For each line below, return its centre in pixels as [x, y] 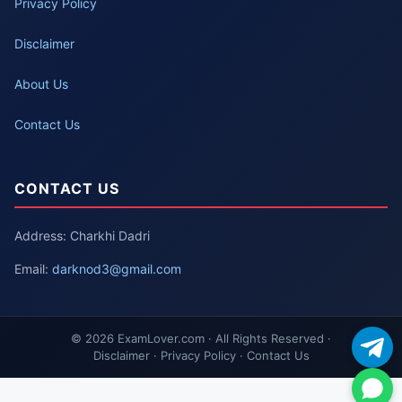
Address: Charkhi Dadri [82, 235]
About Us [41, 83]
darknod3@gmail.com [117, 268]
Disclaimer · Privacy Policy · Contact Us [201, 355]
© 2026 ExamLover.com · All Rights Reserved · [201, 338]
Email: [33, 268]
